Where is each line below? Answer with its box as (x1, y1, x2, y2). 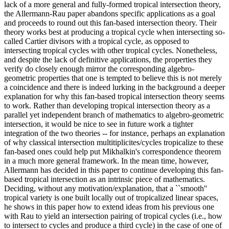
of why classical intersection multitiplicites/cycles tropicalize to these (4, 138, 223, 147)
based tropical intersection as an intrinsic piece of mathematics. (4, 174, 205, 184)
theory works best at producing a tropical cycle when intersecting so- (4, 27, 225, 36)
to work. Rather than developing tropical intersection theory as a (4, 101, 210, 110)
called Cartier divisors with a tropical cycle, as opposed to (4, 36, 189, 45)
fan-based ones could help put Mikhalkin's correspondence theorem (4, 147, 221, 156)
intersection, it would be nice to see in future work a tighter (4, 119, 193, 128)
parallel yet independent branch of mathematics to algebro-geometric (4, 110, 224, 119)
